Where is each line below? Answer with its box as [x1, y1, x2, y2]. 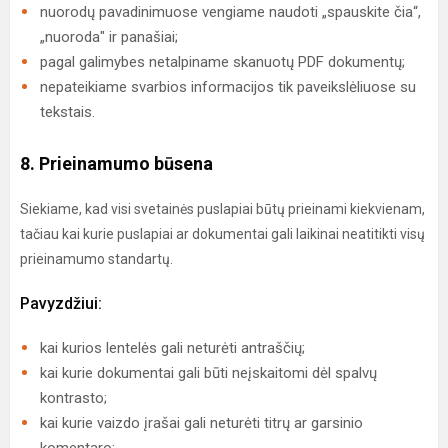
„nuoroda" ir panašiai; [40, 28, 178, 46]
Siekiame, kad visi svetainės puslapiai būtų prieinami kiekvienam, [20, 201, 425, 217]
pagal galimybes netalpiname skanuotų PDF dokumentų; [40, 53, 405, 71]
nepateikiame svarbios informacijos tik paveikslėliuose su [40, 78, 416, 96]
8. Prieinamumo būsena [20, 153, 213, 174]
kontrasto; [40, 389, 107, 407]
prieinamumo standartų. [20, 251, 173, 267]
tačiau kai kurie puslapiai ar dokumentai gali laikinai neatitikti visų [20, 226, 425, 242]
